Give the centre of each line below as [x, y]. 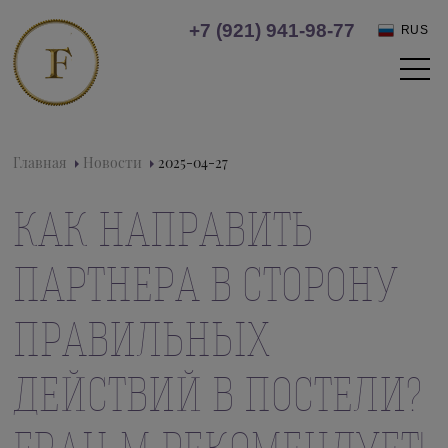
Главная [40, 162]
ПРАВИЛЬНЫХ [142, 338]
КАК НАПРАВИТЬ [163, 228]
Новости [113, 162]
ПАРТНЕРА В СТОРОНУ [206, 283]
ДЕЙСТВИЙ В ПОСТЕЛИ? [218, 393]
